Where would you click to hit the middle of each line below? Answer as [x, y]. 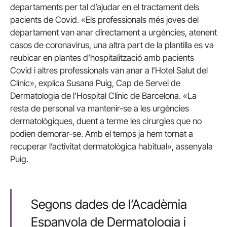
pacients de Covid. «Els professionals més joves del [104, 20]
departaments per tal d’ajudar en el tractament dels [105, 7]
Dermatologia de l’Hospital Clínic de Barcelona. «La [103, 96]
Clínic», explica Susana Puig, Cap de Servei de [95, 83]
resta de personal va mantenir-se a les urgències [100, 108]
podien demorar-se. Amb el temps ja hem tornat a [102, 134]
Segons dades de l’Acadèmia [109, 204]
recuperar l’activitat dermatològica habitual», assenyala [111, 146]
